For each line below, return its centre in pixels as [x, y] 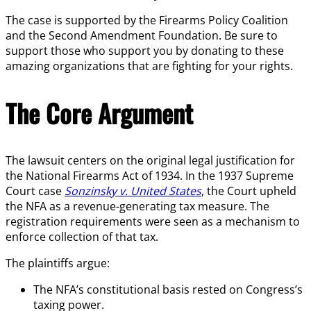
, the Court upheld [249, 191]
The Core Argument [99, 113]
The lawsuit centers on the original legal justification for [150, 160]
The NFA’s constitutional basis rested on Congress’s [168, 289]
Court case [35, 191]
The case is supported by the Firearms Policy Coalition [147, 20]
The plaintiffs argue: [58, 263]
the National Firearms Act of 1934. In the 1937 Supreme [150, 175]
